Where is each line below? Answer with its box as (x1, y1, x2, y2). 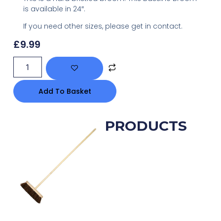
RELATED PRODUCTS (34, 117, 187, 135)
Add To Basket (38, 86, 91, 97)
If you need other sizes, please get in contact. (23, 21, 183, 32)
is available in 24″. (23, 4, 85, 14)
